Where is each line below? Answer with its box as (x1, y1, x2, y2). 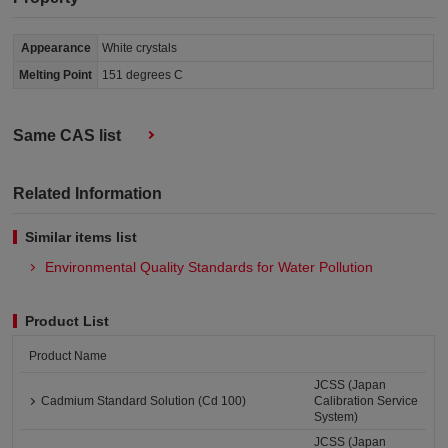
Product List (25, 313, 110, 329)
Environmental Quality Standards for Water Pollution (45, 259, 374, 275)
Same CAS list (13, 127, 122, 144)
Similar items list (25, 229, 138, 245)
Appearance (20, 41, 91, 55)
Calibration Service (314, 394, 419, 408)
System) (314, 410, 359, 424)
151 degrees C (102, 68, 184, 82)
